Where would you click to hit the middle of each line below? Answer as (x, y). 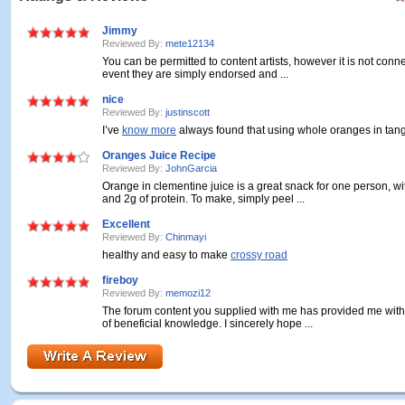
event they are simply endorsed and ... (195, 74)
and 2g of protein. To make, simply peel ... (203, 199)
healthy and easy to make (166, 255)
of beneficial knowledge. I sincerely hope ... (207, 324)
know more (149, 130)
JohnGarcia (191, 168)
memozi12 (188, 293)
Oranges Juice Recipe (159, 155)
